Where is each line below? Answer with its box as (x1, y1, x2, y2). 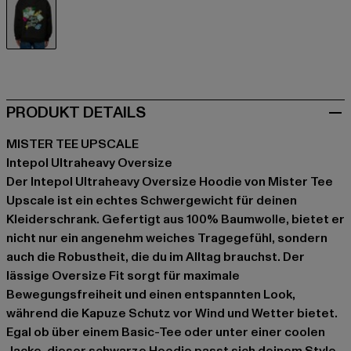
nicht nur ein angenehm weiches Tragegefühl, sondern (6, 230, 327, 248)
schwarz (31, 49, 81, 67)
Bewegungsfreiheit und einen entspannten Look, (6, 286, 295, 304)
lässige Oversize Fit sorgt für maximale (6, 267, 240, 285)
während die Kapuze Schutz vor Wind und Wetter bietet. (6, 305, 338, 323)
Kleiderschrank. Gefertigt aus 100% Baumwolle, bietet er (6, 211, 345, 229)
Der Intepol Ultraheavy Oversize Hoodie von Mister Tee (6, 173, 333, 191)
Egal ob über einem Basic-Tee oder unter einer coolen (6, 324, 325, 342)
